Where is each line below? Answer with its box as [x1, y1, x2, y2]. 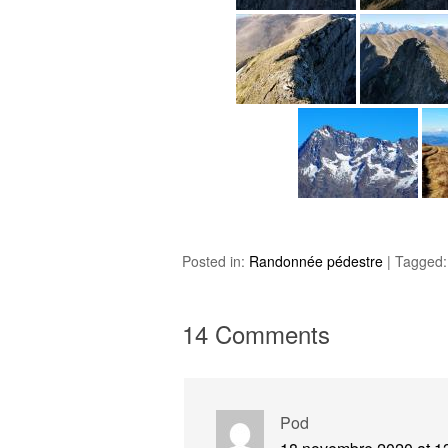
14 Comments [182, 316, 330, 351]
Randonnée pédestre [249, 251, 383, 271]
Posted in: [182, 251, 249, 271]
